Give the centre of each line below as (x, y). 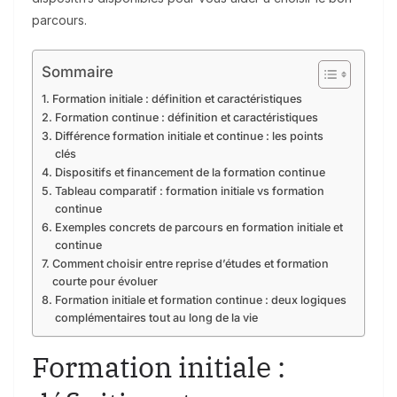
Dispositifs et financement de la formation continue (190, 173)
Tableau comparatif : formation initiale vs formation (189, 191)
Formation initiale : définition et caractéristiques (177, 99)
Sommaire (78, 72)
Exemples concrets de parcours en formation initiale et (198, 228)
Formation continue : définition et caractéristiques (186, 118)
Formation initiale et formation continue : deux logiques (200, 300)
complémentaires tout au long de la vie (156, 318)
